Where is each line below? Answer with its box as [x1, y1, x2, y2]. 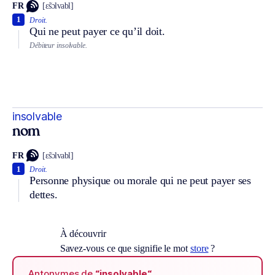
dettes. [29, 188, 58, 201]
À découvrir [60, 228, 106, 239]
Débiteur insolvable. [29, 41, 87, 50]
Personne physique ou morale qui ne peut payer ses [29, 174, 251, 187]
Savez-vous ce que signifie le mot [60, 243, 190, 254]
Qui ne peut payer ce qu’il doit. [29, 25, 165, 37]
